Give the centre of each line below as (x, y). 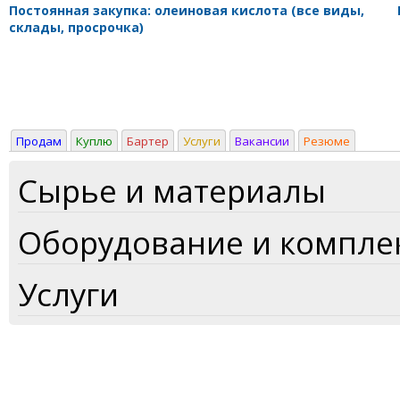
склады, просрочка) (76, 27)
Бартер (148, 141)
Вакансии (262, 141)
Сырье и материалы (172, 190)
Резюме (327, 141)
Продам (39, 141)
